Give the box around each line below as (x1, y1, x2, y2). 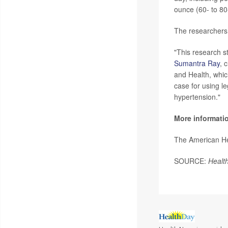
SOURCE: (174, 156, 208, 166)
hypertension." (174, 92, 220, 102)
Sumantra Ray (174, 58, 220, 68)
